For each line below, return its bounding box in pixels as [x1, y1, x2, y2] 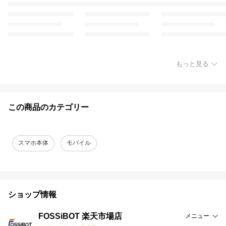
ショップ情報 [8, 190, 56, 199]
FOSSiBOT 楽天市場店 [38, 211, 122, 220]
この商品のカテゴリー [8, 102, 89, 111]
